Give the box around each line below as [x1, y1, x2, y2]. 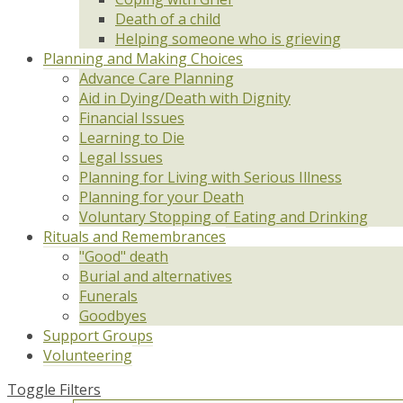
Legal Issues [79, 148, 163, 168]
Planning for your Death [79, 187, 244, 208]
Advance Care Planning [79, 68, 234, 89]
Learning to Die [79, 128, 184, 148]
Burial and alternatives [79, 266, 232, 287]
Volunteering [43, 345, 132, 366]
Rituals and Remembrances [43, 227, 226, 247]
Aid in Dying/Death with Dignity [79, 88, 291, 109]
